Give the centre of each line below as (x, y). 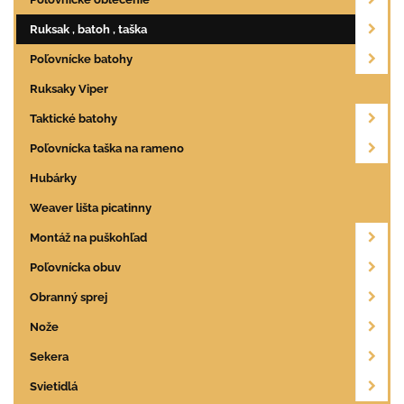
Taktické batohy (73, 118)
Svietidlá (54, 386)
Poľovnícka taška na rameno (107, 148)
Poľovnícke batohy (81, 59)
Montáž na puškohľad (88, 237)
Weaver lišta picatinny (91, 207)
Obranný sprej (69, 297)
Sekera (49, 356)
